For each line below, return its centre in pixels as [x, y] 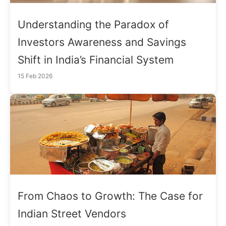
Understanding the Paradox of [93, 24]
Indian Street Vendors [72, 213]
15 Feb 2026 [35, 76]
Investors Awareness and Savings [102, 42]
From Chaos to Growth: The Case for [110, 196]
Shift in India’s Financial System [96, 60]
